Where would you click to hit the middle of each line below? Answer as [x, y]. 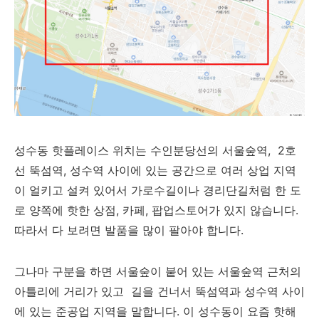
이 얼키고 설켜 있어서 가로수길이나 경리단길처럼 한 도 [158, 190]
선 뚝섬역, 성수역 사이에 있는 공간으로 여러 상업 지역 [155, 170]
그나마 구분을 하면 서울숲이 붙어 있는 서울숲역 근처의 [158, 271]
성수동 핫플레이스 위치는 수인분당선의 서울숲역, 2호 [155, 150]
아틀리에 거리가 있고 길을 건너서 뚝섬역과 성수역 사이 [159, 291]
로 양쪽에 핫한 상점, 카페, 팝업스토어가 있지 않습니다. [156, 210]
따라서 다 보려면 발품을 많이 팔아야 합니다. [131, 230]
